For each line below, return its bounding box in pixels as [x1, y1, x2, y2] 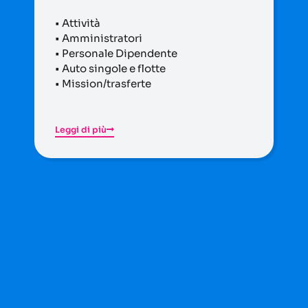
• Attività [55, 16, 100, 30]
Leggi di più [55, 124, 107, 135]
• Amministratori [55, 31, 142, 45]
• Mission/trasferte [55, 76, 151, 90]
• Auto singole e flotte [55, 61, 166, 75]
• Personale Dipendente [55, 46, 177, 60]
